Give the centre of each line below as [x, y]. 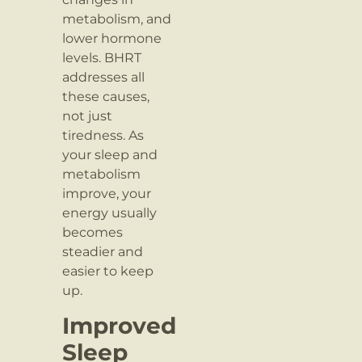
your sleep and [110, 155]
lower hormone [112, 39]
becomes [93, 233]
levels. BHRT [102, 58]
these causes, [106, 97]
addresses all [104, 78]
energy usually [110, 213]
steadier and [103, 252]
